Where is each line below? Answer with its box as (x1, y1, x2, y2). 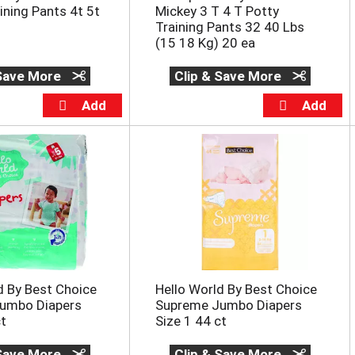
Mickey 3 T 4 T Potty (155, 3, 279, 20)
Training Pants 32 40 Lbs (155, 19, 304, 36)
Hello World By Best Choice (155, 281, 317, 298)
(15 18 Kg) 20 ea (155, 35, 255, 52)
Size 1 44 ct (155, 313, 227, 330)
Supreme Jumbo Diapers (155, 297, 302, 314)
